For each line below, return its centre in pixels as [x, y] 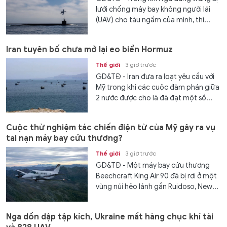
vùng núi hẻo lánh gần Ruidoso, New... [157, 187]
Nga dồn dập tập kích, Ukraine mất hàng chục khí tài [110, 217]
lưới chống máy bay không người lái [153, 9]
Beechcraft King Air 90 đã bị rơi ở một [157, 176]
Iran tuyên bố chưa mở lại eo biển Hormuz [89, 49]
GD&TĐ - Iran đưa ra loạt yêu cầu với [155, 77]
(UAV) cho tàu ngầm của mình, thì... [153, 20]
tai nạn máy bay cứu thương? [64, 139]
